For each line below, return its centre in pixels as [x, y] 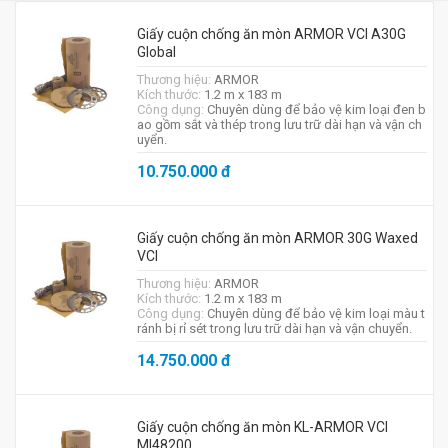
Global [156, 52]
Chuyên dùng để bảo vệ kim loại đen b [316, 109]
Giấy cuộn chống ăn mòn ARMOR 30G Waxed [277, 238]
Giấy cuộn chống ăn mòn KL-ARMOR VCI [262, 427]
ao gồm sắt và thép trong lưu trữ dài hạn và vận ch [279, 124]
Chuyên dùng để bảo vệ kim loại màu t [315, 313]
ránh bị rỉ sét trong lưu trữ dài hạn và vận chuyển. [274, 328]
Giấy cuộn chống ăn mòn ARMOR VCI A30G [271, 34]
